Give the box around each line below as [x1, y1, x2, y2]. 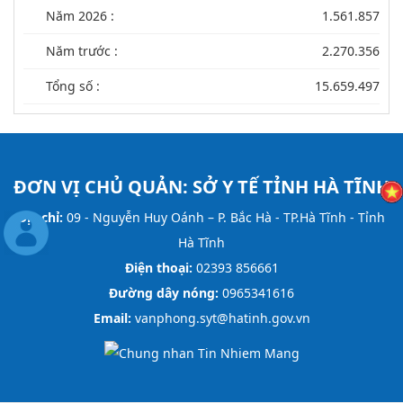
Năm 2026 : [46, 7, 114, 25]
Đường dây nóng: [109, 284, 219, 302]
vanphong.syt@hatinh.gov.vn [130, 309, 310, 327]
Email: [93, 309, 131, 327]
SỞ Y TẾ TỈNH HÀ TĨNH [193, 175, 390, 200]
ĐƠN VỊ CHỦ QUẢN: [13, 175, 193, 200]
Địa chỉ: [18, 209, 63, 227]
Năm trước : [46, 42, 118, 60]
